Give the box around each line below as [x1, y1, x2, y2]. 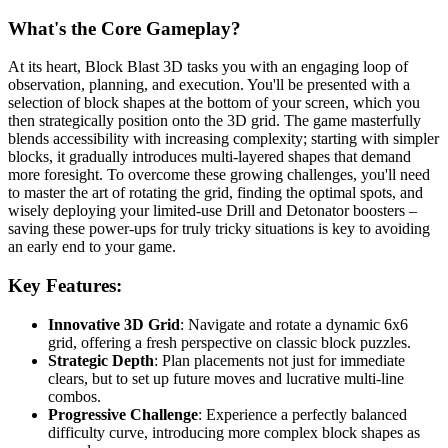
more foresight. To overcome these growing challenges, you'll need [8, 166, 430, 184]
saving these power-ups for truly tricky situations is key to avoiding [8, 220, 430, 238]
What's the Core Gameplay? [8, 17, 241, 39]
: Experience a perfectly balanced [198, 405, 407, 423]
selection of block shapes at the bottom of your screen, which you [8, 94, 420, 112]
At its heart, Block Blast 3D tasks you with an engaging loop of [8, 58, 408, 76]
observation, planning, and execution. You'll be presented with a [8, 76, 410, 94]
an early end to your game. [8, 238, 176, 256]
